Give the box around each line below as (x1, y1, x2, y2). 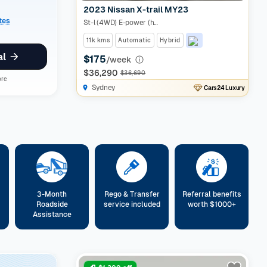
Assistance (32, 210, 72, 219)
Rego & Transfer (104, 190, 160, 198)
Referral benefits (182, 190, 241, 198)
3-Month (37, 190, 67, 198)
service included (103, 200, 160, 209)
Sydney (91, 83, 116, 92)
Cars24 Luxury (204, 84, 245, 91)
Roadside (36, 200, 68, 209)
